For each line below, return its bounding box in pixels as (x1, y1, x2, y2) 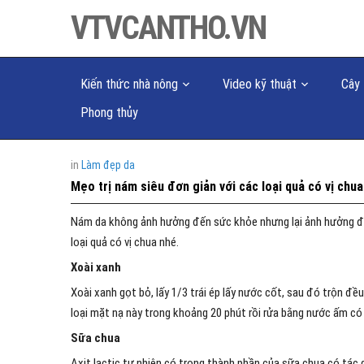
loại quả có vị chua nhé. (71, 235, 179, 249)
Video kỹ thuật (223, 76, 297, 92)
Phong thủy (80, 105, 138, 120)
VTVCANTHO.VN (71, 9, 266, 47)
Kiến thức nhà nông (80, 76, 178, 92)
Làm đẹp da (81, 158, 135, 171)
